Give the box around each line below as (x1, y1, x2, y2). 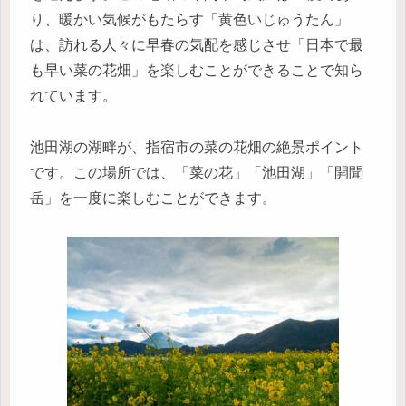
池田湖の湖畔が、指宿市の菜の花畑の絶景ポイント (30, 139, 363, 155)
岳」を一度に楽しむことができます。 (30, 189, 276, 206)
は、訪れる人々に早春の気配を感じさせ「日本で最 (30, 36, 363, 53)
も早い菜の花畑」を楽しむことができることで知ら (30, 62, 363, 78)
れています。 (30, 87, 117, 103)
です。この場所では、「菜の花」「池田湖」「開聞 (30, 164, 363, 180)
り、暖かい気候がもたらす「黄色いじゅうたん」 (30, 11, 349, 27)
